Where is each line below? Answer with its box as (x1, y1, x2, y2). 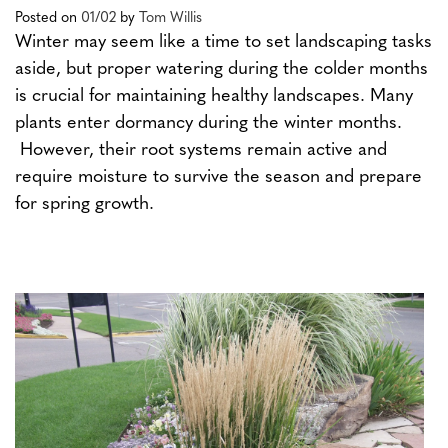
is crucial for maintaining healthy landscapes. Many (15, 87, 413, 107)
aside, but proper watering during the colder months (15, 60, 428, 80)
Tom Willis (139, 11, 202, 27)
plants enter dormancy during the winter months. (15, 114, 402, 134)
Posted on (15, 11, 81, 27)
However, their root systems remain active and (15, 141, 387, 161)
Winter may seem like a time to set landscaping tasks (15, 33, 432, 53)
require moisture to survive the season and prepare (15, 168, 422, 188)
